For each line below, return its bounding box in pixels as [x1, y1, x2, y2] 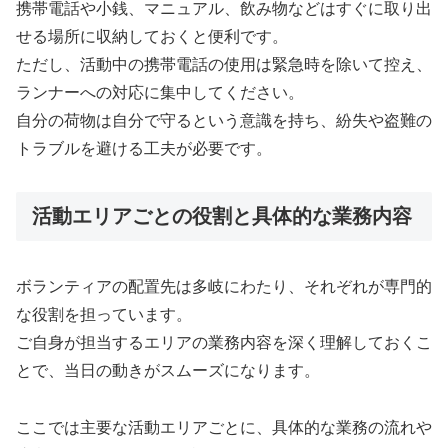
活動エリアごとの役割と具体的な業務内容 [32, 204, 412, 227]
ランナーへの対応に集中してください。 [16, 84, 304, 102]
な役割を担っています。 [16, 306, 192, 324]
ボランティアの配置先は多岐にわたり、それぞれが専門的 [16, 278, 432, 296]
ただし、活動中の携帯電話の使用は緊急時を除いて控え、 [16, 56, 432, 74]
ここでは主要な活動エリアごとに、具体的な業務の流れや [16, 419, 432, 437]
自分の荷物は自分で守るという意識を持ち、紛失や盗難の [16, 112, 432, 130]
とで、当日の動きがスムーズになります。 [16, 362, 320, 380]
